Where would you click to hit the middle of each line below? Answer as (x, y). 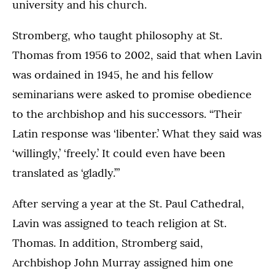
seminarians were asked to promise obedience (132, 95)
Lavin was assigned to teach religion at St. (119, 223)
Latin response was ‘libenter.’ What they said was (137, 134)
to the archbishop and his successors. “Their (127, 114)
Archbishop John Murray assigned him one (123, 263)
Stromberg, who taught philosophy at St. (117, 36)
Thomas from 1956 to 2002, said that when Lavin (137, 55)
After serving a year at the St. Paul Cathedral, (128, 204)
